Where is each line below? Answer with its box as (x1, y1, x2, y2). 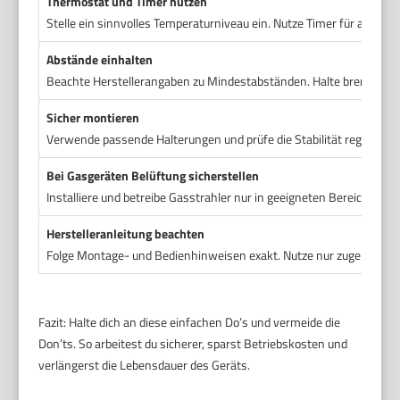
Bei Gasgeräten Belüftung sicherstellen (46, 165, 260, 185)
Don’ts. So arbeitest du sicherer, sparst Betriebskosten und (38, 333, 348, 353)
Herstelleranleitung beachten (46, 223, 205, 243)
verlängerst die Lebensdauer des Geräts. (38, 354, 251, 374)
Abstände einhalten (46, 49, 154, 69)
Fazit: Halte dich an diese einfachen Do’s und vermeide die (38, 312, 341, 331)
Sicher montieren (46, 107, 140, 127)
